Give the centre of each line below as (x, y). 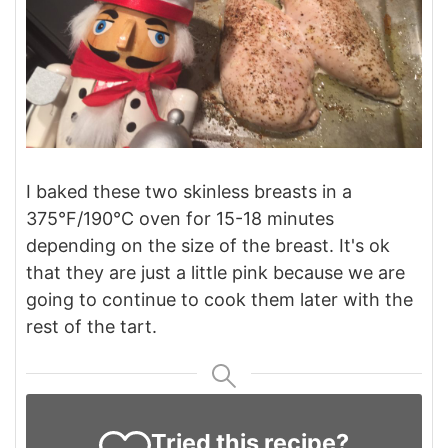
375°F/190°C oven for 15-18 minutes (180, 219)
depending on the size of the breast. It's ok (208, 246)
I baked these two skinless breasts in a (189, 192)
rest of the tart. (94, 327)
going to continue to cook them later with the (219, 300)
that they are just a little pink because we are (215, 273)
